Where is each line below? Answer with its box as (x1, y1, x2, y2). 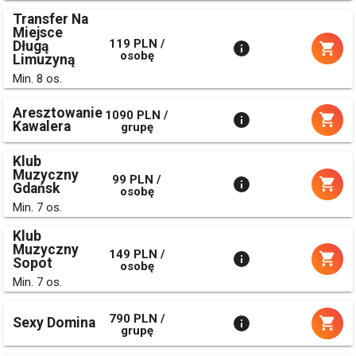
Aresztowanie (13, 104, 103, 121)
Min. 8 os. (13, 71, 62, 86)
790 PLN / (108, 311, 165, 326)
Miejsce (13, 24, 63, 41)
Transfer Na (13, 10, 88, 27)
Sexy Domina (13, 315, 95, 331)
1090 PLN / (105, 107, 168, 122)
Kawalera (13, 118, 71, 134)
